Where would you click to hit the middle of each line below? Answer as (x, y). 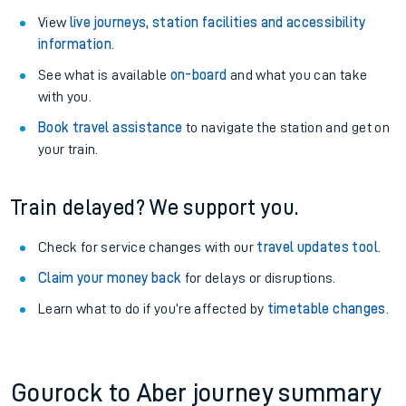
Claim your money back (110, 278)
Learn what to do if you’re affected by (153, 309)
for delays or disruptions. (259, 278)
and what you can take (297, 75)
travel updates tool (317, 247)
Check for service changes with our (148, 247)
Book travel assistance (111, 128)
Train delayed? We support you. (155, 208)
